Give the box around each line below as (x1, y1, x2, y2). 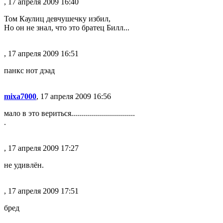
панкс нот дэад (4, 66, 55, 75)
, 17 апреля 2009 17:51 (4, 187, 79, 195)
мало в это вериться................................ (4, 109, 135, 117)
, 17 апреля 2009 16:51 (4, 49, 79, 58)
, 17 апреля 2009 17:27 (4, 144, 79, 152)
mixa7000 (4, 92, 36, 101)
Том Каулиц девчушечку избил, (4, 14, 111, 23)
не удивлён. (4, 161, 44, 169)
